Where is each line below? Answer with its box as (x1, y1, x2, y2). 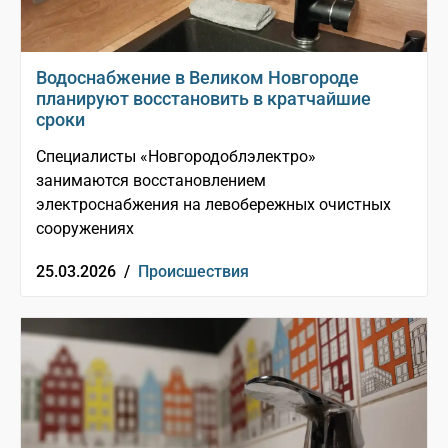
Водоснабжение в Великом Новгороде (36, 67, 359, 89)
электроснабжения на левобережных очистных (36, 195, 391, 215)
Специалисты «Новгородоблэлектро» (36, 147, 316, 167)
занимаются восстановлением (36, 171, 266, 191)
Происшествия (138, 262, 249, 282)
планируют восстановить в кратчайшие (36, 88, 371, 110)
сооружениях (36, 219, 134, 239)
